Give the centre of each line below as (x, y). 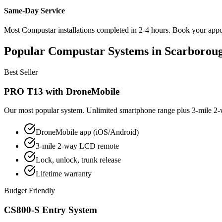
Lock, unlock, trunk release (78, 160)
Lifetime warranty (64, 174)
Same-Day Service (34, 10)
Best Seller (21, 72)
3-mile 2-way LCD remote (77, 146)
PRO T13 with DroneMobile (62, 91)
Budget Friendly (29, 191)
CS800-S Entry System (51, 210)
